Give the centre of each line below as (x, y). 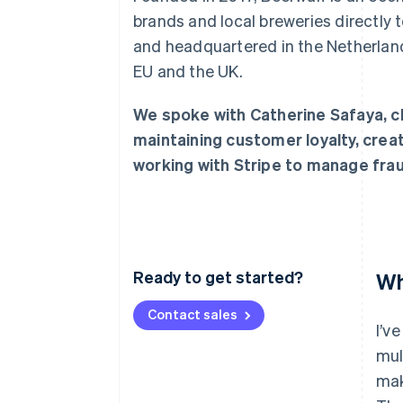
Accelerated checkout (130, 15)
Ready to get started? (218, 277)
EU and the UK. (188, 71)
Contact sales (193, 314)
